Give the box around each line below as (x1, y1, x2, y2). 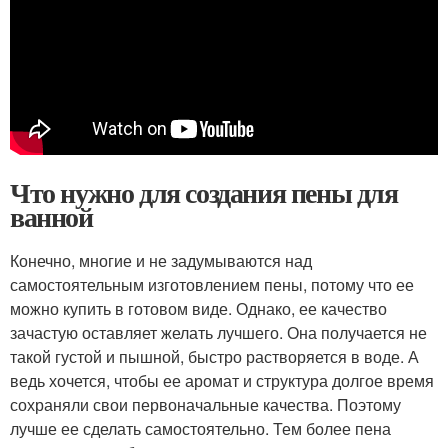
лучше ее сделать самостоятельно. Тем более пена (10, 417, 391, 440)
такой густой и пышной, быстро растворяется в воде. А (10, 345, 419, 368)
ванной (10, 196, 93, 237)
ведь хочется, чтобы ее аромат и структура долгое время (10, 369, 434, 392)
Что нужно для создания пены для (10, 172, 398, 213)
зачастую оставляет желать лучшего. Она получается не (10, 321, 427, 344)
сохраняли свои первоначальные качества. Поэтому (10, 393, 401, 416)
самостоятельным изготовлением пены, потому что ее (10, 273, 414, 296)
